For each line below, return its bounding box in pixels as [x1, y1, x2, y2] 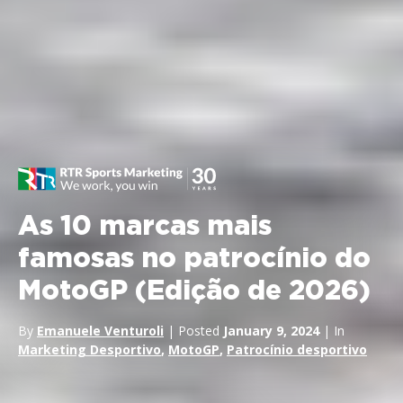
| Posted [164, 322, 223, 339]
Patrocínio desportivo [227, 341, 367, 358]
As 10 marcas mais [18, 213, 272, 240]
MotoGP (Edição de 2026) [18, 278, 371, 305]
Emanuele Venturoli [37, 322, 164, 339]
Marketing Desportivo [18, 341, 161, 358]
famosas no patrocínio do [18, 246, 371, 273]
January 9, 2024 [223, 322, 319, 339]
